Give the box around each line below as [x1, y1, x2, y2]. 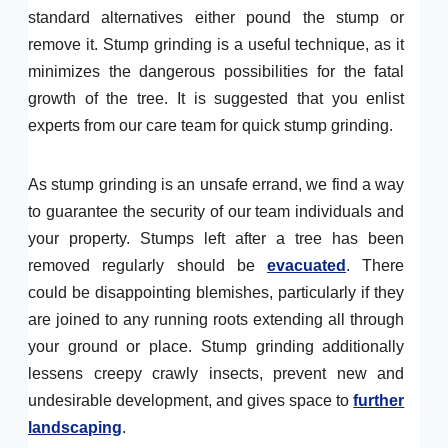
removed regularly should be [28, 257, 268, 274]
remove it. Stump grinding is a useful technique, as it [28, 36, 405, 53]
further [353, 392, 405, 409]
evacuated [267, 257, 347, 274]
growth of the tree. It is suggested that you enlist [28, 90, 405, 107]
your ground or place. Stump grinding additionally [28, 338, 405, 355]
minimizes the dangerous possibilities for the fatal [28, 63, 405, 80]
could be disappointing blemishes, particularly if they [28, 284, 405, 301]
